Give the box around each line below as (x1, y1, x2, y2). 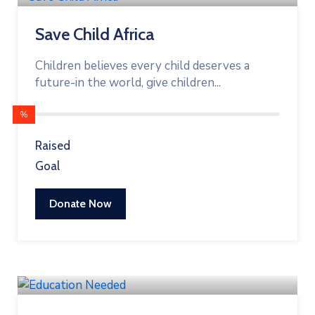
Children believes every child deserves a (35, 58, 250, 75)
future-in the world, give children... (35, 75, 221, 91)
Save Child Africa (35, 24, 154, 45)
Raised (35, 139, 70, 153)
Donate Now (49, 197, 112, 211)
